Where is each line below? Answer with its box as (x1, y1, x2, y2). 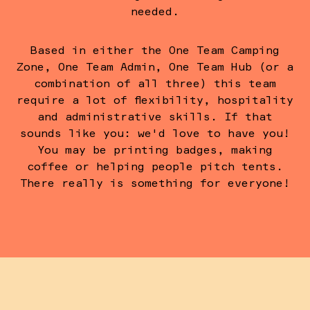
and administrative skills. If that (37, 109, 273, 123)
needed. (131, 3, 179, 18)
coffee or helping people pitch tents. (27, 158, 283, 173)
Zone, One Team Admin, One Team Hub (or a (17, 59, 293, 73)
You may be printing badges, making (37, 142, 273, 156)
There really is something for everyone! (20, 175, 290, 190)
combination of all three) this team (34, 75, 276, 90)
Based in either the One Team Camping (30, 42, 280, 57)
